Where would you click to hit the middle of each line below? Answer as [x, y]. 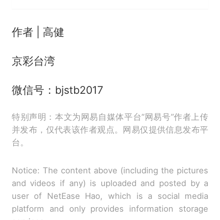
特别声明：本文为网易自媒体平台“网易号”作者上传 [110, 117]
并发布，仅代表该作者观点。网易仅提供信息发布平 [110, 129]
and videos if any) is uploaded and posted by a [110, 183]
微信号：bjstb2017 [57, 90]
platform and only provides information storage [110, 208]
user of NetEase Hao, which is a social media [110, 196]
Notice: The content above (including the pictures [110, 170]
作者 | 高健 [38, 32]
